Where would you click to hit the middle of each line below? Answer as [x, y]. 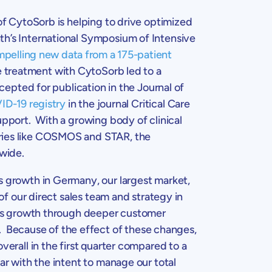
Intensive [173, 38]
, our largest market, [144, 180]
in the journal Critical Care [128, 104]
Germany [75, 180]
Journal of [161, 87]
